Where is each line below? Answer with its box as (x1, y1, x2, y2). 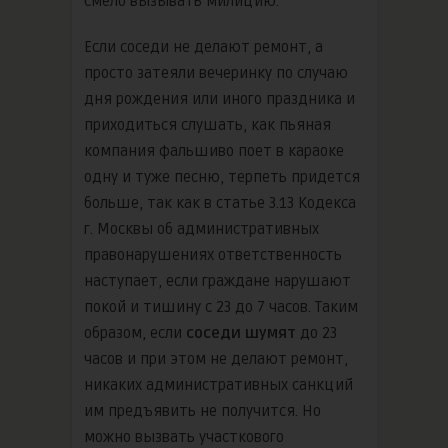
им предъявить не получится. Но (84, 401, 321, 420)
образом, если (84, 323, 186, 342)
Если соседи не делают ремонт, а (84, 37, 323, 56)
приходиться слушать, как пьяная (84, 115, 331, 134)
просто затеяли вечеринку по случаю (84, 63, 348, 82)
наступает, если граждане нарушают (84, 271, 351, 290)
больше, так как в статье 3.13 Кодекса (84, 193, 356, 212)
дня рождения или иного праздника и (84, 89, 355, 108)
